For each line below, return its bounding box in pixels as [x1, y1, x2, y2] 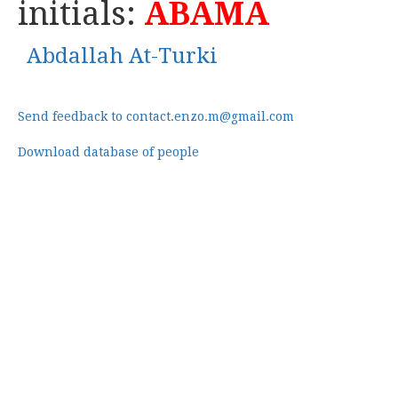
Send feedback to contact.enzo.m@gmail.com [18, 109, 294, 123]
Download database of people [18, 145, 199, 159]
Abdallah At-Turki [27, 44, 218, 68]
